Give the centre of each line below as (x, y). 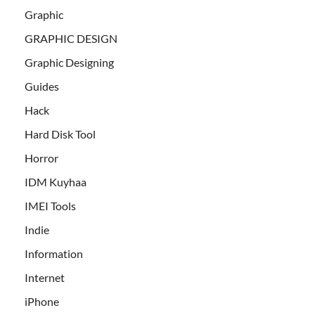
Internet (45, 278)
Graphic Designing (69, 63)
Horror (41, 158)
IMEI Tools (50, 206)
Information (54, 254)
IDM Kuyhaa (56, 182)
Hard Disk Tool (60, 134)
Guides (42, 86)
